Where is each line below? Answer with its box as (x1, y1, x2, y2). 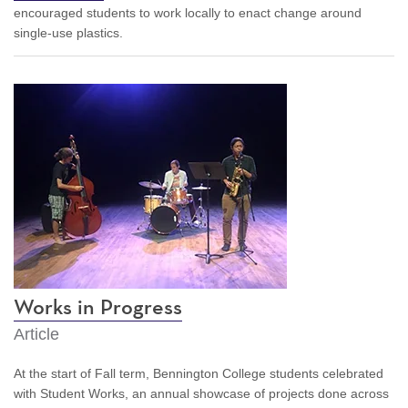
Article (14, 324, 59, 343)
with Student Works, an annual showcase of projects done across (14, 385, 389, 401)
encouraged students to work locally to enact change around (14, 5, 362, 20)
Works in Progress (14, 296, 182, 319)
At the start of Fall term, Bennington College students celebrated (14, 365, 383, 381)
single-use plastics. (14, 25, 127, 40)
